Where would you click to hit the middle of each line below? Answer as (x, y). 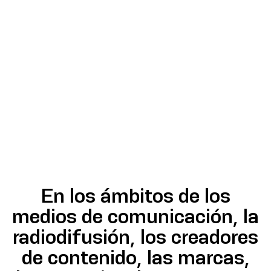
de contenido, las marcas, (135, 257)
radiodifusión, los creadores (135, 237)
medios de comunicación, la (135, 216)
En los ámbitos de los (135, 196)
